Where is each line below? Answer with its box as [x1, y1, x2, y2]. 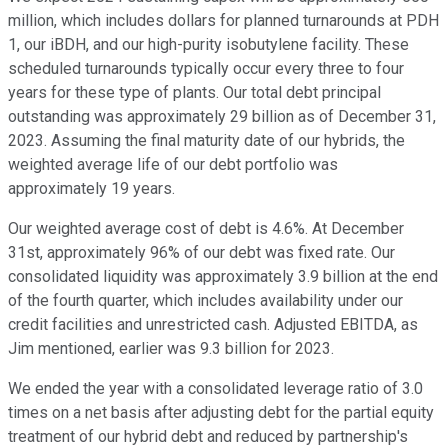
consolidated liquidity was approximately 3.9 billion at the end [8, 267, 438, 287]
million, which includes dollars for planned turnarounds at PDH [8, 11, 439, 31]
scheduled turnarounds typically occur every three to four [8, 59, 404, 79]
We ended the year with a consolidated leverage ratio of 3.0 [8, 379, 423, 399]
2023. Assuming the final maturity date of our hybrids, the [8, 131, 405, 151]
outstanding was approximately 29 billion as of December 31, [8, 107, 436, 127]
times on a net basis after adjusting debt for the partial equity [8, 403, 434, 423]
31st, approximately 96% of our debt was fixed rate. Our [8, 243, 395, 263]
